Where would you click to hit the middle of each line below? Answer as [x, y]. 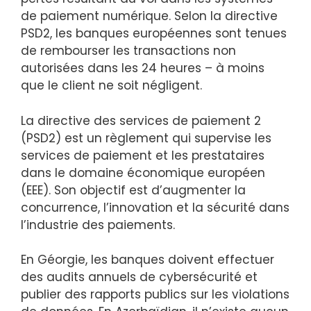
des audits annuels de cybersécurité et [139, 277]
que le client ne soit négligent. [111, 86]
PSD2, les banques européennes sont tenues [154, 34]
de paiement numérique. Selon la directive [149, 16]
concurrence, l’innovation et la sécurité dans [155, 207]
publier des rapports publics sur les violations [155, 295]
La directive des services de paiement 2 [141, 120]
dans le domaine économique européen [143, 173]
